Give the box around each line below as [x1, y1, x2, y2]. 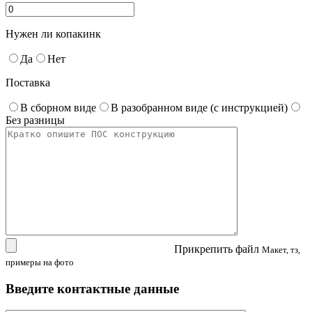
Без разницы [6, 114, 65, 127]
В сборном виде [20, 102, 96, 114]
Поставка [6, 77, 50, 89]
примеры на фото [6, 257, 74, 268]
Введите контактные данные [6, 281, 179, 296]
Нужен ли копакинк [6, 28, 101, 40]
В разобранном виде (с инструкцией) [111, 102, 288, 114]
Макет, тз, [262, 244, 300, 256]
